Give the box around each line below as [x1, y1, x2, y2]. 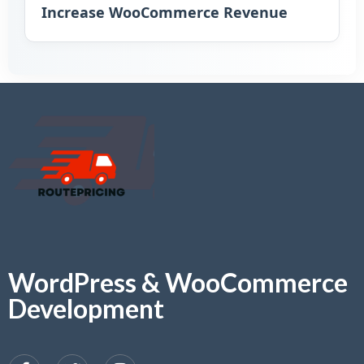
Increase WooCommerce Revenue [41, 2, 288, 22]
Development [8, 292, 164, 324]
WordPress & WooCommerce [8, 266, 348, 298]
